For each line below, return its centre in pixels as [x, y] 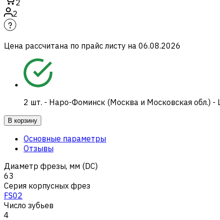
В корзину [23, 120]
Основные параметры [65, 138]
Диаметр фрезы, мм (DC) [51, 166]
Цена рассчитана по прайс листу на [70, 45]
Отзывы [39, 148]
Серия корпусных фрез [47, 185]
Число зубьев [29, 205]
